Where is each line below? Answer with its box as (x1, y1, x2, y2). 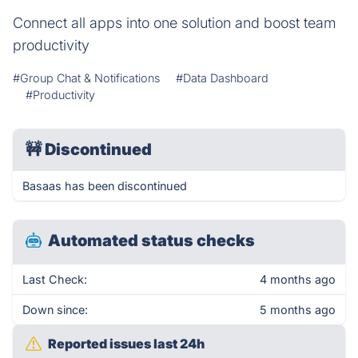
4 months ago (260, 272, 336, 286)
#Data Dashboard (176, 71, 268, 85)
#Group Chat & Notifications (13, 71, 160, 85)
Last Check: (22, 272, 87, 286)
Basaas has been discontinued (22, 179, 187, 193)
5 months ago (260, 303, 336, 316)
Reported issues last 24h (48, 336, 205, 352)
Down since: (22, 303, 88, 316)
